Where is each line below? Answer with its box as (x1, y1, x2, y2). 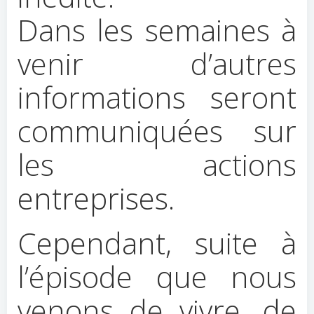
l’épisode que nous (18, 257, 296, 296)
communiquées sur (18, 111, 296, 151)
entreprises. (18, 178, 175, 218)
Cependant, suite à (18, 223, 296, 263)
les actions (18, 144, 296, 184)
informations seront (18, 77, 296, 117)
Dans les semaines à (18, 10, 296, 50)
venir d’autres (18, 43, 296, 83)
